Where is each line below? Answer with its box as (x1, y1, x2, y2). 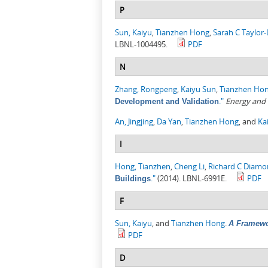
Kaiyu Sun (181, 84, 216, 95)
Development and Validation (115, 97, 219, 106)
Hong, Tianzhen (115, 161, 170, 172)
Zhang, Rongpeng (115, 84, 177, 95)
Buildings (115, 174, 151, 184)
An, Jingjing (115, 116, 153, 127)
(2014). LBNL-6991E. (156, 173, 227, 184)
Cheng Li (174, 161, 205, 172)
